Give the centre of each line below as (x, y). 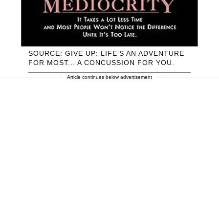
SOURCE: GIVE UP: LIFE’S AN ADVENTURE (106, 53)
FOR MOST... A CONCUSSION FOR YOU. (104, 62)
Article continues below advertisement (109, 77)
